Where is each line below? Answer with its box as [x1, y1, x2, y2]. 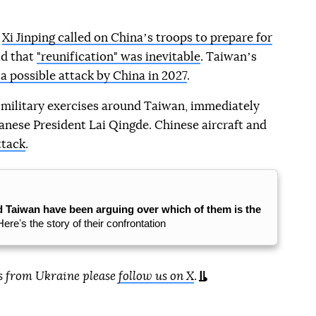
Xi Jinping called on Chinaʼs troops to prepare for [1, 32, 272, 44]
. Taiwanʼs [200, 51, 257, 63]
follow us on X [119, 270, 194, 282]
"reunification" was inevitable [36, 51, 200, 63]
